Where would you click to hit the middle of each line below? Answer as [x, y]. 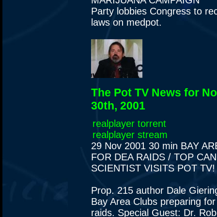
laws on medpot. [126, 23]
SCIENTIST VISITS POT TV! [153, 168]
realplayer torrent [129, 123]
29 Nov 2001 [120, 146]
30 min [163, 146]
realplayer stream [130, 134]
